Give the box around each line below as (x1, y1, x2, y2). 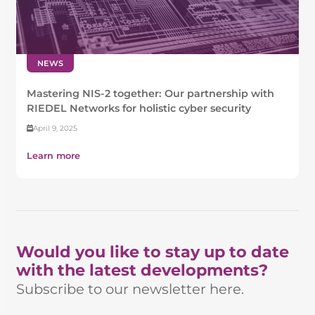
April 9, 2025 (33, 124, 78, 134)
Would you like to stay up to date (16, 242, 290, 262)
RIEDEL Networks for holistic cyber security (27, 102, 252, 115)
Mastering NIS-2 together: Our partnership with (27, 87, 275, 101)
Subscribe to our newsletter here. (16, 281, 245, 298)
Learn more (27, 150, 81, 162)
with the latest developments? (16, 260, 269, 281)
